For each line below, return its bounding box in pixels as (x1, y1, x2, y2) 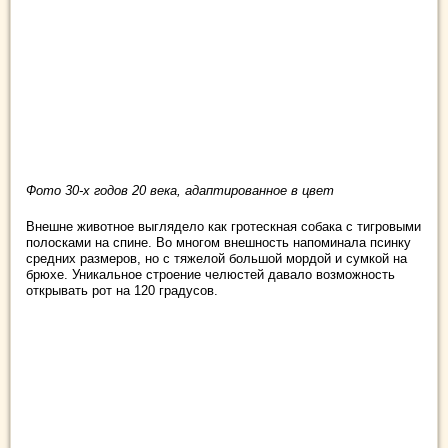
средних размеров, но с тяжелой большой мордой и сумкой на (26, 251, 407, 267)
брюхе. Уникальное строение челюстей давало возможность (26, 267, 395, 283)
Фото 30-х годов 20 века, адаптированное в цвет (26, 183, 334, 199)
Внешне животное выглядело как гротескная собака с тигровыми (26, 219, 421, 235)
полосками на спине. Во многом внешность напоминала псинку (26, 235, 411, 251)
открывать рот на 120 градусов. (26, 283, 218, 299)
